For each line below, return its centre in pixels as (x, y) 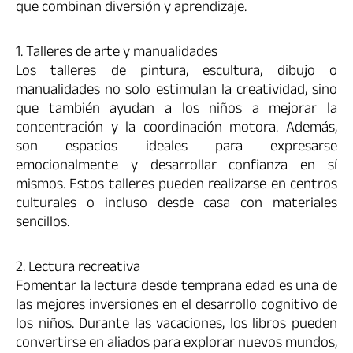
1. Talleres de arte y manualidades (117, 54)
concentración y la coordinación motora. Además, (176, 130)
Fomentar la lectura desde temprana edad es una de (176, 288)
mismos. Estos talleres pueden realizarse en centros (176, 186)
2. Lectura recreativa (78, 269)
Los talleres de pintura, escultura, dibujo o (176, 73)
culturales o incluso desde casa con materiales (176, 205)
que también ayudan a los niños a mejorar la (176, 111)
